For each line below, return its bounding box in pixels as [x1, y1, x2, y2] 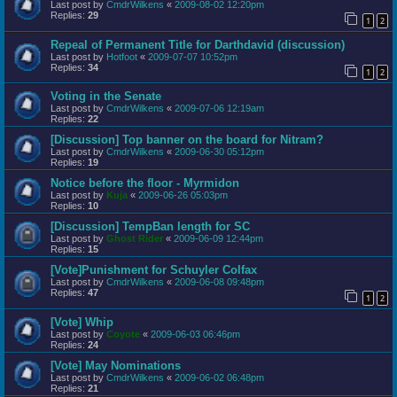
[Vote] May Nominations [51, 359, 181, 373]
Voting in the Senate [51, 90, 161, 104]
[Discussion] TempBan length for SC [51, 220, 250, 234]
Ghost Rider [106, 233, 163, 245]
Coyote [106, 329, 140, 340]
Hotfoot [106, 51, 137, 62]
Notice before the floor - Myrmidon [51, 176, 239, 191]
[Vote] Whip [51, 315, 113, 330]
